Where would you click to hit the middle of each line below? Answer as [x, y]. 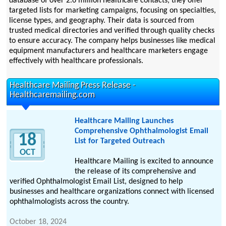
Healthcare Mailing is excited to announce [144, 162]
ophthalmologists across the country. [70, 202]
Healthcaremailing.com [52, 95]
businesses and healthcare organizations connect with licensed [112, 192]
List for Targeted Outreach [120, 142]
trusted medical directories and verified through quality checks [111, 31]
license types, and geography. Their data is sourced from [101, 21]
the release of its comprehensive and [135, 172]
